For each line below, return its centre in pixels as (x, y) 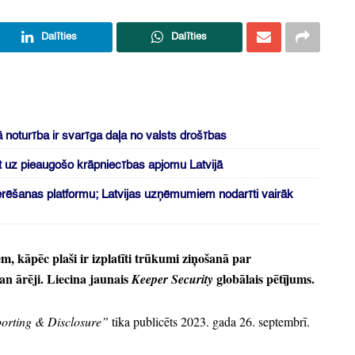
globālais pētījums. (264, 279)
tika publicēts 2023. (159, 322)
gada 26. (232, 322)
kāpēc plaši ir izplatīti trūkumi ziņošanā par (133, 258)
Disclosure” (76, 322)
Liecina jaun (79, 279)
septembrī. (282, 322)
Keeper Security (172, 279)
